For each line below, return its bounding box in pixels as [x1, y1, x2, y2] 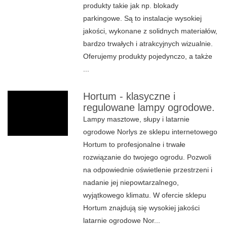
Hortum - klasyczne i [83, 91, 176, 102]
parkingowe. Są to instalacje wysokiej [83, 14, 202, 22]
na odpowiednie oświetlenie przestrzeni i [83, 166, 213, 174]
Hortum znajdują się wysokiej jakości [83, 204, 200, 212]
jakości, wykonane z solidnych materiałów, [83, 27, 218, 35]
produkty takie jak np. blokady [83, 2, 179, 10]
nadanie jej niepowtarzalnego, [83, 178, 179, 186]
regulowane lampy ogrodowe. [83, 102, 215, 113]
